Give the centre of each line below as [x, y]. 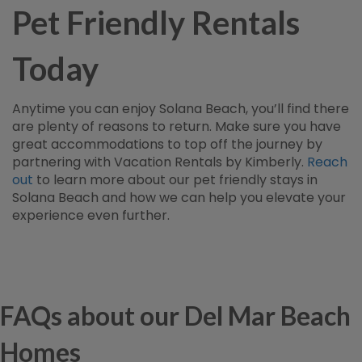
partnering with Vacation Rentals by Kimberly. [160, 162]
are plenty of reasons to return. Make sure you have [177, 126]
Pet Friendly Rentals [156, 23]
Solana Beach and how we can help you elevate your [179, 198]
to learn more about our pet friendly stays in [175, 180]
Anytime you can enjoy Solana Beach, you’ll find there [181, 109]
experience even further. [91, 215]
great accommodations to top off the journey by [167, 144]
